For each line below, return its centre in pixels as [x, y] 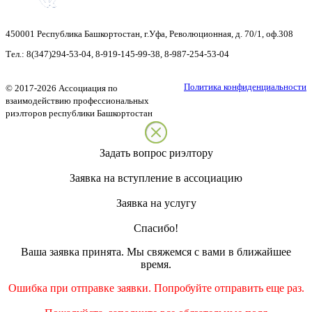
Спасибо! [156, 228]
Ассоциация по [88, 88]
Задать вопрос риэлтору [156, 153]
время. [156, 264]
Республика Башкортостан [88, 33]
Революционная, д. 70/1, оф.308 [231, 33]
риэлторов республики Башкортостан [79, 113]
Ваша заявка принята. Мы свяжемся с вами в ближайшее [156, 251]
